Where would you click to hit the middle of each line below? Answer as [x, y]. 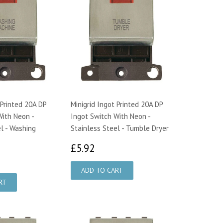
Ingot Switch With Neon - [111, 116]
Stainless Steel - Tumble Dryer [120, 128]
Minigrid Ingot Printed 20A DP [117, 104]
